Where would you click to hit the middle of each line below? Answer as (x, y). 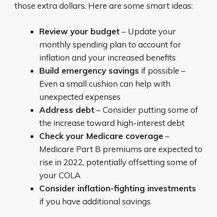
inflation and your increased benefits (108, 57)
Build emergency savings (89, 70)
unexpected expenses (80, 96)
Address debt (67, 109)
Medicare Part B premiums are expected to (121, 149)
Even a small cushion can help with (105, 83)
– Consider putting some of (146, 109)
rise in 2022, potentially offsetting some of (118, 162)
